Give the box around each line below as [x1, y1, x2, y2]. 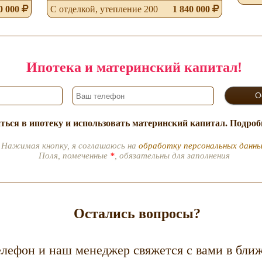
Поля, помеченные [38, 151, 110, 160]
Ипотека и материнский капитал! [26, 59, 242, 75]
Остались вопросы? [73, 205, 201, 221]
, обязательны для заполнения [114, 151, 230, 160]
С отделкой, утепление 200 [50, 4, 158, 14]
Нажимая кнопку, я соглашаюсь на [1, 141, 139, 150]
